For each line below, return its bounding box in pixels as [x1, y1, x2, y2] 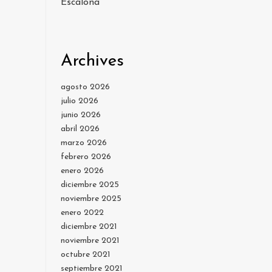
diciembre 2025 [61, 180, 119, 190]
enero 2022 [61, 208, 104, 218]
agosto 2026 [61, 83, 110, 92]
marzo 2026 [61, 138, 107, 148]
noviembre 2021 [61, 236, 120, 246]
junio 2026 [61, 110, 101, 120]
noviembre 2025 [61, 194, 121, 204]
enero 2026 [61, 166, 104, 176]
